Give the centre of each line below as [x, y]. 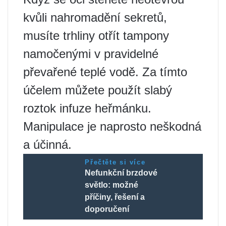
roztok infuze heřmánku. [87, 108]
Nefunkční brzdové [121, 173]
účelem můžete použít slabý [98, 90]
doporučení [107, 209]
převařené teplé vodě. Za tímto [105, 72]
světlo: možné [112, 185]
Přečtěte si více [115, 162]
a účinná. [47, 145]
